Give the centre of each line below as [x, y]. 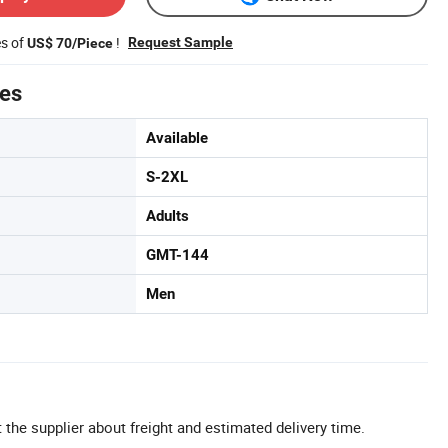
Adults [167, 216]
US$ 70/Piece [70, 43]
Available [177, 138]
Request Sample [180, 42]
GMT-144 [177, 255]
